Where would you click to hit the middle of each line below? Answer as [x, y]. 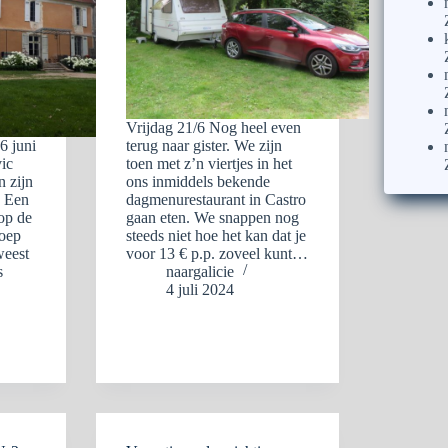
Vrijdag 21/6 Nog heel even [214, 127]
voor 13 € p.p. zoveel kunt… [217, 253]
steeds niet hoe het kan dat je [216, 235]
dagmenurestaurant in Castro [216, 199]
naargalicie [200, 271]
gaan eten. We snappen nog [213, 217]
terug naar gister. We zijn [204, 145]
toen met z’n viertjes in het [209, 163]
